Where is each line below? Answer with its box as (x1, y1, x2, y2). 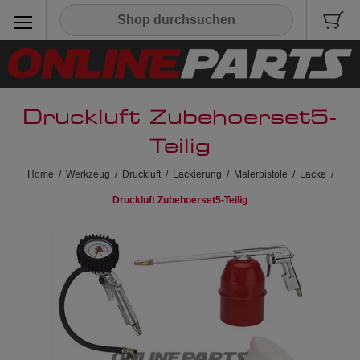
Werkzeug (65, 168, 110, 180)
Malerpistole (233, 168, 288, 180)
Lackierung (172, 168, 222, 180)
